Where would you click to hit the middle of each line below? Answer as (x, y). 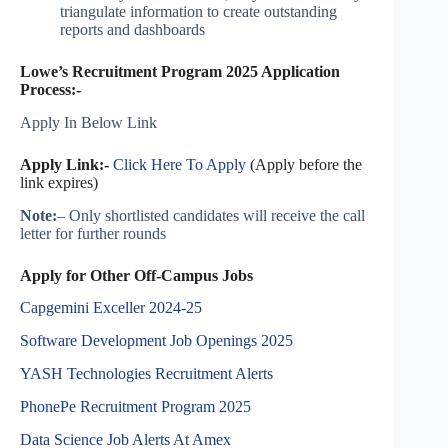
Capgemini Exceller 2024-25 (111, 308)
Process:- (50, 90)
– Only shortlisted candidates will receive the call (211, 215)
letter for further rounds (93, 233)
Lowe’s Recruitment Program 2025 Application (180, 72)
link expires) (59, 182)
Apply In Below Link (88, 122)
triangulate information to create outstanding (198, 12)
